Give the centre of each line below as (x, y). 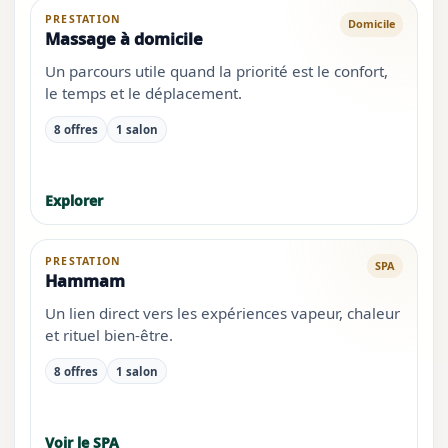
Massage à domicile (123, 38)
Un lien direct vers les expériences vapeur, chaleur (222, 312)
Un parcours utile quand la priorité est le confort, (216, 70)
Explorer (73, 200)
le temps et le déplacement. (143, 92)
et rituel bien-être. (108, 334)
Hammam (84, 280)
